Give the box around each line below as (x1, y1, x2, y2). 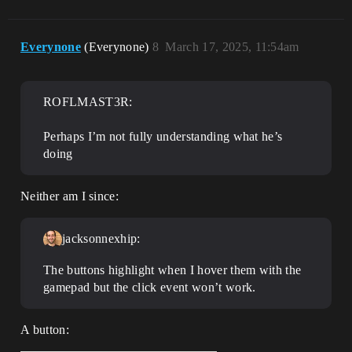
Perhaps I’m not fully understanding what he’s (43, 129, 283, 143)
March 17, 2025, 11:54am (165, 39, 299, 53)
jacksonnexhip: (62, 231, 141, 245)
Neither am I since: (20, 189, 119, 203)
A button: (20, 322, 69, 336)
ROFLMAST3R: (43, 94, 133, 108)
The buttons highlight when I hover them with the (43, 262, 302, 277)
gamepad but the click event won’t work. (43, 280, 256, 294)
